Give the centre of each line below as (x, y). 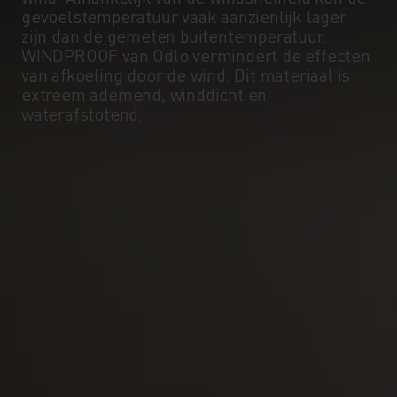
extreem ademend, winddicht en (144, 93)
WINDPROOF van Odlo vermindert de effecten (196, 54)
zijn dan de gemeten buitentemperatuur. (174, 35)
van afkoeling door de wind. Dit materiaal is (186, 74)
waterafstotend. (82, 113)
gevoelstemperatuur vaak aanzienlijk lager (184, 16)
